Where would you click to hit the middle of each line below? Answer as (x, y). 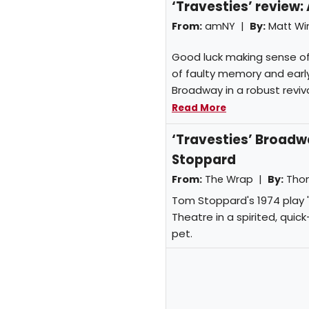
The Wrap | (235, 180)
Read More (199, 108)
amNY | (226, 26)
